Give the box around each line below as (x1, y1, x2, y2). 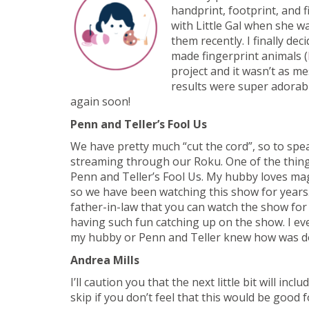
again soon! (70, 94, 130, 110)
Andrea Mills (70, 252, 139, 268)
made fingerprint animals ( (171, 48, 308, 64)
